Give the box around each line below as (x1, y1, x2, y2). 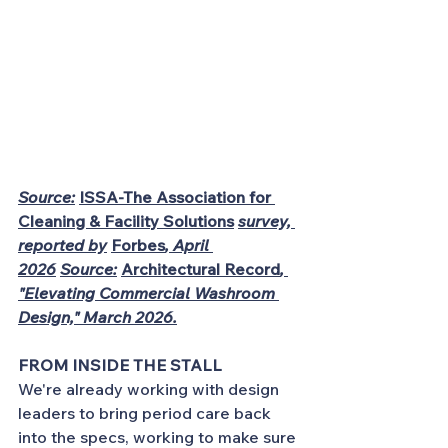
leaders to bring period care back (18, 403, 275, 423)
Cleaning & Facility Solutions (18, 211, 234, 231)
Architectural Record (121, 259, 280, 279)
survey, (238, 211, 295, 231)
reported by (18, 235, 107, 255)
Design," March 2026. (18, 307, 177, 327)
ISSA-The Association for (79, 187, 275, 207)
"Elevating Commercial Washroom (18, 283, 279, 303)
